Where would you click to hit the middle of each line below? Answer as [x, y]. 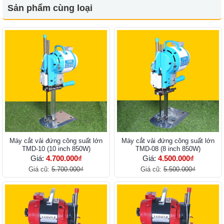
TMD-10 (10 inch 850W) [56, 149]
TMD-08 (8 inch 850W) [168, 149]
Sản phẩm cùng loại [50, 8]
